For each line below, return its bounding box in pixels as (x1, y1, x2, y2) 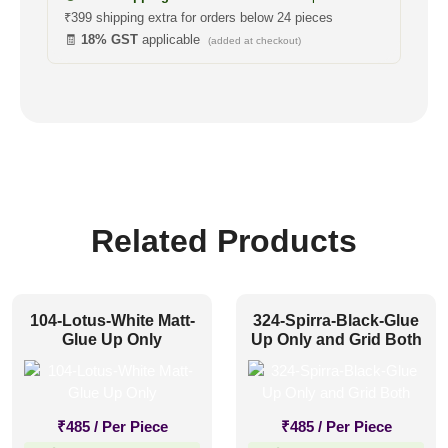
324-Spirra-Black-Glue (253, 312, 419, 329)
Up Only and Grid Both (250, 331, 422, 348)
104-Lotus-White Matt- (29, 312, 195, 329)
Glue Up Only (62, 331, 162, 348)
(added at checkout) (208, 35, 301, 46)
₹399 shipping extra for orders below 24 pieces (64, 10, 333, 25)
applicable (138, 32, 208, 47)
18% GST (81, 32, 138, 47)
